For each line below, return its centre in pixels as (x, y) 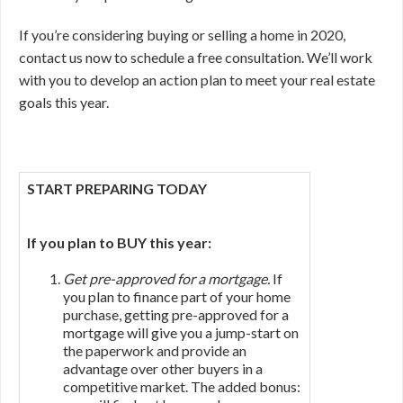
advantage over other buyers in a (163, 368)
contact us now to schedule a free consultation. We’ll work (196, 57)
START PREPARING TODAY (117, 188)
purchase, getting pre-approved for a (176, 314)
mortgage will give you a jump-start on (181, 332)
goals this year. (64, 102)
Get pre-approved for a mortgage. (166, 278)
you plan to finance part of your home (177, 296)
